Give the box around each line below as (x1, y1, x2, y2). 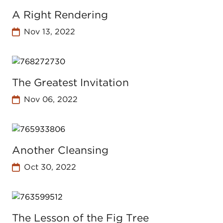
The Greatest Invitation (12, 76, 129, 89)
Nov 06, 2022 (23, 95, 78, 104)
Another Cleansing (12, 144, 109, 156)
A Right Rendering (12, 8, 108, 21)
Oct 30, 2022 (23, 162, 76, 172)
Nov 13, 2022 (23, 27, 75, 36)
